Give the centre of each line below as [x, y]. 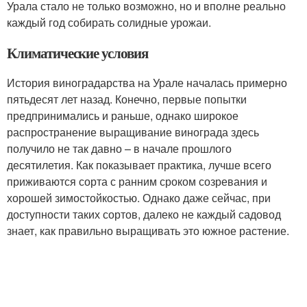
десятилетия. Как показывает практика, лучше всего [139, 164]
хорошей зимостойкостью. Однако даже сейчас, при [139, 197]
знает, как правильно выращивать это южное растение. [148, 230]
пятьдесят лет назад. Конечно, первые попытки [127, 99]
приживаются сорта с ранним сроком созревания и [137, 181]
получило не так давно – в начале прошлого [119, 148]
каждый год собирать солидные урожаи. [109, 22]
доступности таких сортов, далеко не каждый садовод [144, 214]
